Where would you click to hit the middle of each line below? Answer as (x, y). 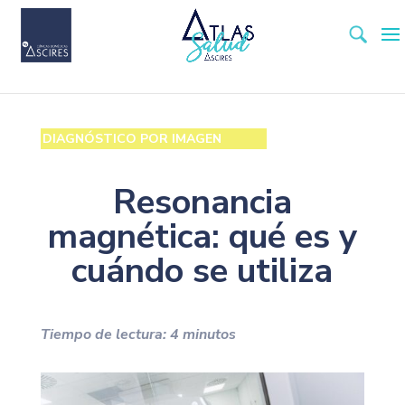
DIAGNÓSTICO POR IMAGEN (132, 139)
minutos (207, 334)
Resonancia (202, 202)
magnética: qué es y (202, 236)
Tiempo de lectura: (105, 334)
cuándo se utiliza (202, 271)
